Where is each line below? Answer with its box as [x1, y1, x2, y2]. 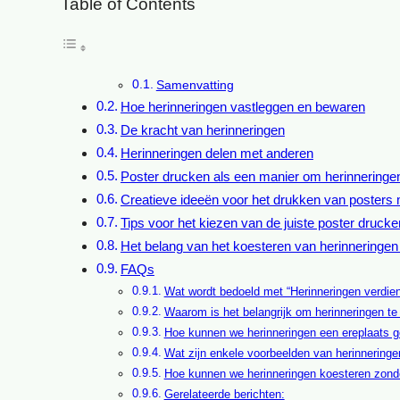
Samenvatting [155, 78, 234, 93]
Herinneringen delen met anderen [120, 146, 313, 162]
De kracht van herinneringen [120, 123, 285, 138]
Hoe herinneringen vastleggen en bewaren [120, 100, 365, 115]
